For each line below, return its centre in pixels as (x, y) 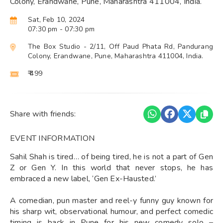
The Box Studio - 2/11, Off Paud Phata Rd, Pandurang (120, 46)
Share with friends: (43, 114)
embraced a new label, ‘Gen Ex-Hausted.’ (83, 178)
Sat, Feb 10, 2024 (56, 19)
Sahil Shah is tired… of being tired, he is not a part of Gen (111, 157)
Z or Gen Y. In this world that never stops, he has (111, 167)
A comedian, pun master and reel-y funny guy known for (111, 200)
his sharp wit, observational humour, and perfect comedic (111, 211)
